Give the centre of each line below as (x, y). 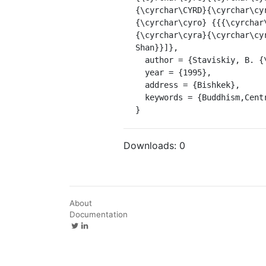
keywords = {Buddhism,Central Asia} (140, 97)
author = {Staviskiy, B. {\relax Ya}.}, (140, 60)
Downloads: (151, 145)
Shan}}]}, (157, 47)
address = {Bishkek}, (140, 85)
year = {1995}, (140, 72)
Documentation (99, 214)
